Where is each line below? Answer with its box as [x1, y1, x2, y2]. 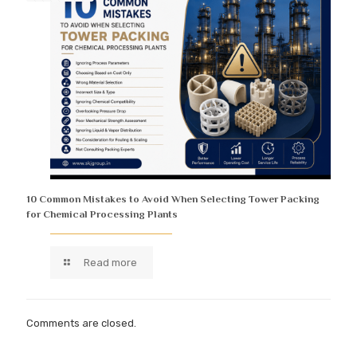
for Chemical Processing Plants [26, 208, 178, 221]
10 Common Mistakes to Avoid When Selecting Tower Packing [26, 193, 320, 206]
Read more [84, 257, 138, 269]
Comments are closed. [26, 317, 136, 330]
